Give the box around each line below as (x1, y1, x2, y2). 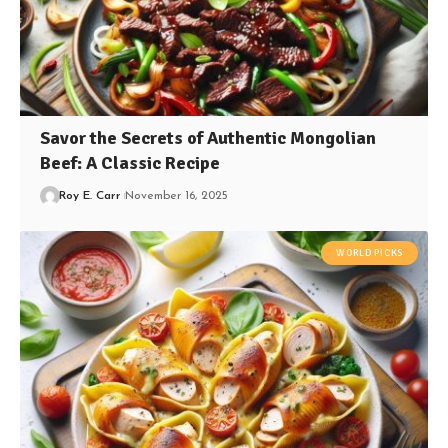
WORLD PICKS (336, 247, 403, 260)
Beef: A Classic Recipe (40, 151, 221, 174)
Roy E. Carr (59, 189, 122, 202)
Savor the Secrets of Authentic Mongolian (40, 126, 377, 149)
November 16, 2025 (125, 189, 229, 202)
